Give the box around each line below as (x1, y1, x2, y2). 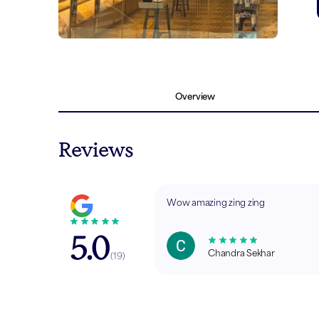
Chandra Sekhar (208, 248, 275, 258)
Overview (174, 91, 215, 102)
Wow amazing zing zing (167, 197, 265, 208)
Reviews (58, 139, 133, 161)
